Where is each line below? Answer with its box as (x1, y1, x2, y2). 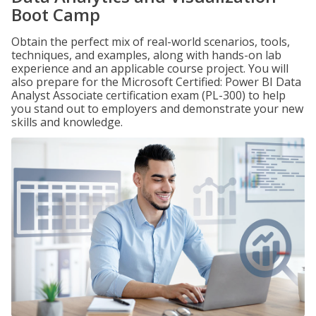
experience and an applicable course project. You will (11, 61, 288, 76)
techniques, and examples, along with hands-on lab (11, 47, 281, 63)
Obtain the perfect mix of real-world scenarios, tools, (11, 34, 290, 49)
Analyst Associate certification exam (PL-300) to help (11, 87, 286, 103)
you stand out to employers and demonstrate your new (11, 101, 303, 116)
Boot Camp (11, 3, 100, 26)
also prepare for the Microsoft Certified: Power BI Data (11, 74, 301, 90)
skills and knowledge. (11, 114, 123, 130)
